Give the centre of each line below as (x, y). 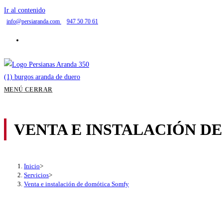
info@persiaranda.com (34, 21)
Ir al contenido (25, 10)
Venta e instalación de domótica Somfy (76, 184)
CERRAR (39, 90)
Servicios (36, 175)
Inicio (32, 166)
